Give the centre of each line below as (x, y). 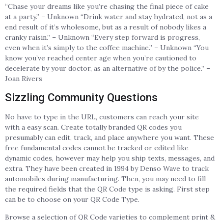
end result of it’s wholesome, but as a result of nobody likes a (106, 27)
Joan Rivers (24, 78)
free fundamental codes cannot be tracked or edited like (97, 148)
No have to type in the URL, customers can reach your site (102, 117)
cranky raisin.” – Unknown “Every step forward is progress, (102, 37)
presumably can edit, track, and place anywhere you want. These (110, 138)
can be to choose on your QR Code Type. (72, 200)
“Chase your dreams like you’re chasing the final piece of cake (107, 6)
